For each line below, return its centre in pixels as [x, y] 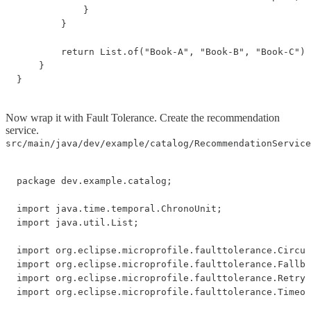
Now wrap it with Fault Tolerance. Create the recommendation [143, 117]
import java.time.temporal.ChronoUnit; [119, 208]
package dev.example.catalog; [94, 180]
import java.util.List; [78, 222]
